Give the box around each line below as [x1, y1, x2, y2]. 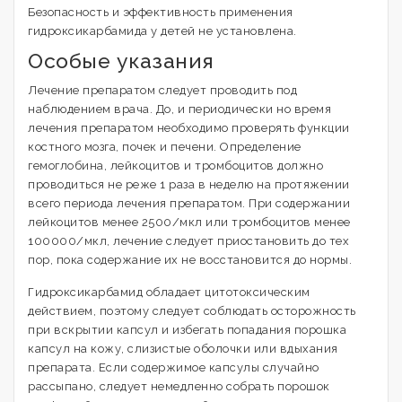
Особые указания [28, 48, 214, 73]
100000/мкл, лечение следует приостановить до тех [28, 234, 349, 248]
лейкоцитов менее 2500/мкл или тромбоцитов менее [28, 215, 351, 229]
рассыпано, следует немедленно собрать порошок [28, 380, 330, 393]
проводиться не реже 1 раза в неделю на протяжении [28, 178, 350, 191]
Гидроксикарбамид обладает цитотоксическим [28, 285, 310, 299]
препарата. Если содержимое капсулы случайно [28, 361, 319, 374]
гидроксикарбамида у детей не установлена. [28, 24, 297, 38]
